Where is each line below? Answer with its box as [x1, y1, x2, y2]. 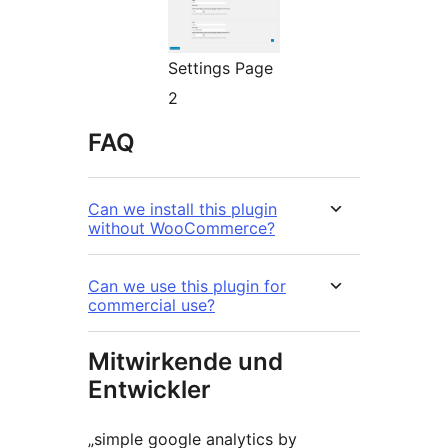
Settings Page [168, 58, 273, 79]
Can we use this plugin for [88, 276, 286, 297]
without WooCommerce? [88, 218, 275, 239]
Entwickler [88, 375, 211, 405]
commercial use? [88, 295, 215, 316]
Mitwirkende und [88, 347, 283, 377]
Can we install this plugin [88, 199, 277, 220]
